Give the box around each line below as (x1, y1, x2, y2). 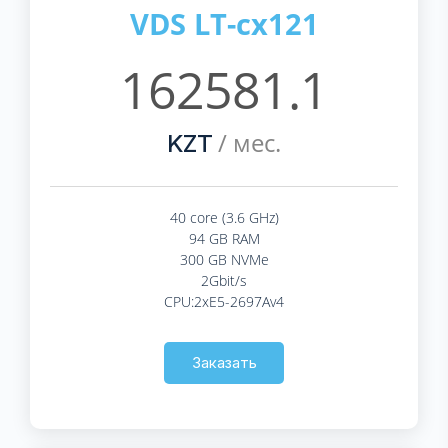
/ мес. (212, 125, 282, 159)
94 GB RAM (188, 228, 260, 248)
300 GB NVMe (179, 249, 269, 269)
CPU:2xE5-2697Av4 (164, 291, 284, 311)
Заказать (191, 352, 257, 372)
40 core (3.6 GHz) (169, 207, 279, 227)
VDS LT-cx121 (129, 3, 319, 43)
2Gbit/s (201, 270, 247, 290)
